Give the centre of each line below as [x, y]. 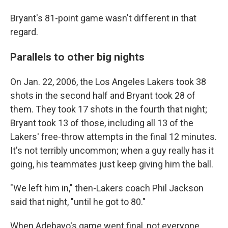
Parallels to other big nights [77, 57]
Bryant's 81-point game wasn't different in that [103, 18]
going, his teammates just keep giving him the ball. [112, 164]
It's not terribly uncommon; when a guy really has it [112, 150]
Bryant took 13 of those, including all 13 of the [102, 123]
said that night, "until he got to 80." [78, 202]
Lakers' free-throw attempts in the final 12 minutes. [113, 137]
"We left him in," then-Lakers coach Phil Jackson [107, 188]
